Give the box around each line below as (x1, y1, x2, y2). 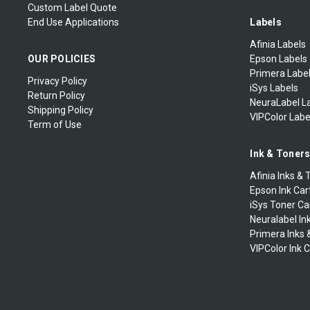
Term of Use (28, 119, 82, 131)
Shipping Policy (28, 104, 93, 116)
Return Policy (28, 90, 85, 102)
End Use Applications (28, 17, 119, 28)
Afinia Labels (250, 39, 307, 51)
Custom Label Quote (28, 2, 117, 14)
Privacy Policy (28, 75, 87, 87)
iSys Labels (250, 82, 299, 94)
